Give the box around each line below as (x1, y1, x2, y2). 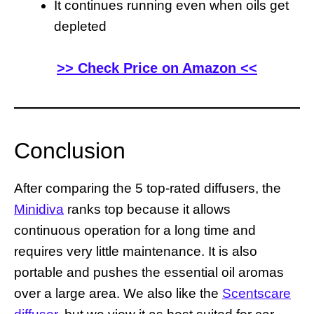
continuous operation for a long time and (14, 223, 256, 238)
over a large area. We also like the (14, 286, 222, 301)
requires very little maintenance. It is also (14, 244, 257, 259)
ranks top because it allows (64, 202, 231, 217)
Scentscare (222, 286, 291, 301)
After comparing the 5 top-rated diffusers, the (14, 181, 281, 196)
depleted (54, 18, 107, 34)
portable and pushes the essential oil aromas (14, 265, 284, 280)
